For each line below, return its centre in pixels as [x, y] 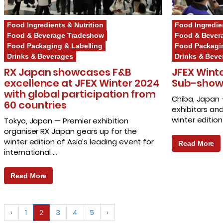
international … [31, 152]
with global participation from [80, 94]
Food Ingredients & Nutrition [56, 25]
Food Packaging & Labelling [55, 46]
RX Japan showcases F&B [68, 72]
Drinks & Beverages [40, 56]
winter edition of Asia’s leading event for [79, 142]
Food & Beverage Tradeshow [56, 36]
